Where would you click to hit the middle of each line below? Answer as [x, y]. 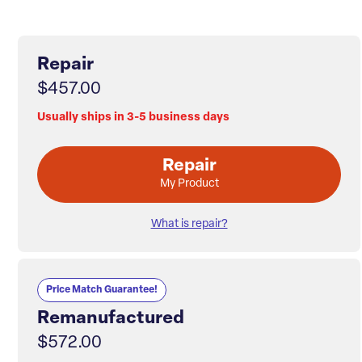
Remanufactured [111, 319]
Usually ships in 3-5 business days [133, 118]
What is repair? [189, 225]
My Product [189, 184]
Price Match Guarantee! [102, 290]
